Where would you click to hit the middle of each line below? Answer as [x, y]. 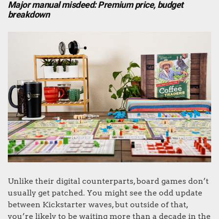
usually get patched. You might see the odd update [105, 193]
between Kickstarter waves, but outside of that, [98, 204]
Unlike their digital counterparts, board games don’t [108, 181]
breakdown [29, 15]
